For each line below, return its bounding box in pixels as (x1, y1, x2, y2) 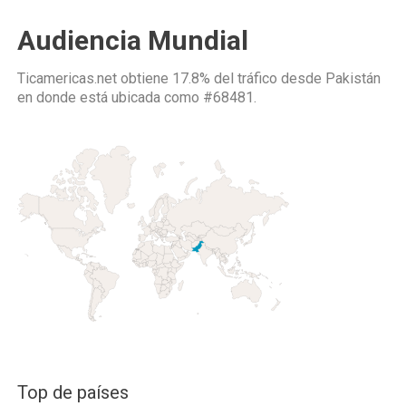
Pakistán (325, 70, 381, 87)
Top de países (17, 382, 129, 403)
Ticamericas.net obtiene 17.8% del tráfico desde (17, 70, 325, 87)
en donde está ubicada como (17, 89, 203, 106)
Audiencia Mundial (17, 24, 248, 56)
